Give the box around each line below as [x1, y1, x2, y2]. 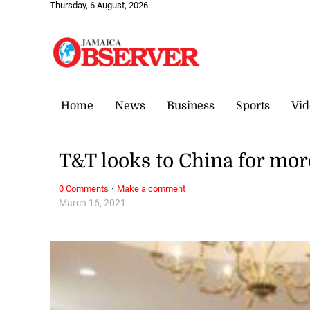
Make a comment [117, 183, 186, 194]
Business [167, 99, 215, 112]
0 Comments [59, 183, 109, 194]
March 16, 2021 [59, 197, 127, 209]
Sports [236, 99, 270, 112]
